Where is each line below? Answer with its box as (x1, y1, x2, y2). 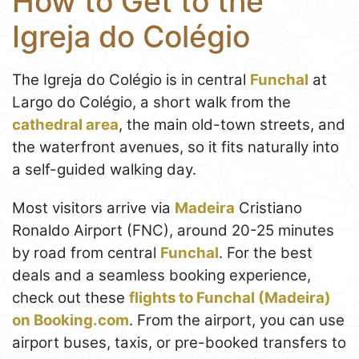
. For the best (219, 244, 313, 263)
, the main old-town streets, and (119, 115, 345, 135)
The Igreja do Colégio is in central (12, 71, 250, 90)
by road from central (12, 244, 160, 263)
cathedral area (12, 115, 119, 135)
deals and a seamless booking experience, (12, 266, 311, 285)
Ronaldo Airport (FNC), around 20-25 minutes (12, 221, 334, 240)
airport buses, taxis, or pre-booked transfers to (12, 333, 346, 353)
